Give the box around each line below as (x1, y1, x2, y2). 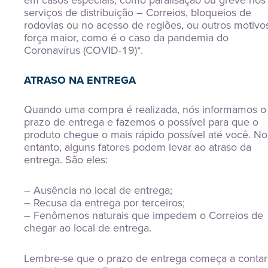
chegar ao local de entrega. (24, 220, 151, 236)
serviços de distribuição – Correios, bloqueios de (24, 5, 251, 20)
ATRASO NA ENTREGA (24, 72, 136, 88)
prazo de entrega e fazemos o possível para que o (24, 114, 258, 130)
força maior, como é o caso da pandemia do (24, 30, 229, 45)
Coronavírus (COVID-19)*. (24, 42, 143, 58)
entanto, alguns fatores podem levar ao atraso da (24, 139, 251, 155)
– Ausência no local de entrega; (24, 182, 172, 198)
